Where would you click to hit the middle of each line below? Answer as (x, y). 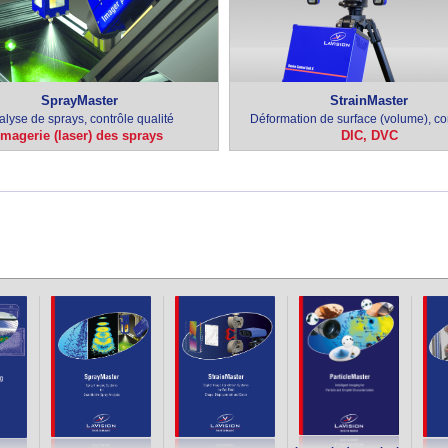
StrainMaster (369, 100)
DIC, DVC (369, 135)
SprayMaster (79, 100)
